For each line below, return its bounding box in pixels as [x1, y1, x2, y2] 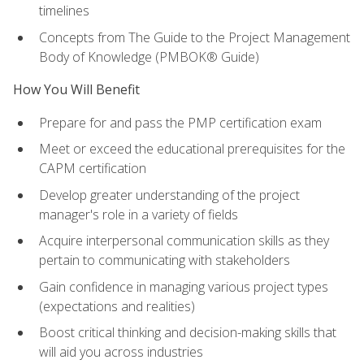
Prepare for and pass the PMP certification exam [39, 113, 322, 132]
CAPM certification [39, 159, 146, 178]
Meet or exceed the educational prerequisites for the [39, 140, 345, 158]
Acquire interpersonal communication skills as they [39, 232, 329, 250]
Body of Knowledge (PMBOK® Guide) [39, 48, 259, 67]
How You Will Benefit [13, 80, 140, 99]
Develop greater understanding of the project [39, 185, 300, 204]
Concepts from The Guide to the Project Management [39, 28, 350, 47]
